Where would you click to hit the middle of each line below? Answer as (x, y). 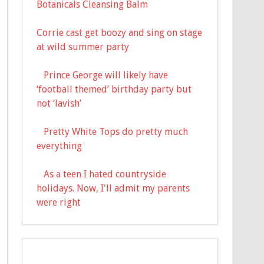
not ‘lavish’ (59, 103)
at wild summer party (83, 47)
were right (59, 202)
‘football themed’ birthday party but (114, 89)
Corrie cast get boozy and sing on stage (120, 32)
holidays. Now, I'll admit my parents (113, 188)
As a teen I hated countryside (105, 174)
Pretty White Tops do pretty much (116, 131)
